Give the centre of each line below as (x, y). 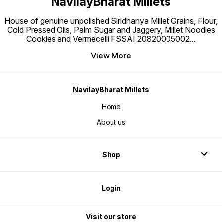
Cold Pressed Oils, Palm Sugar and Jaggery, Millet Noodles (111, 30)
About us (111, 122)
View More (111, 56)
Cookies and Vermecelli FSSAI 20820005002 (108, 39)
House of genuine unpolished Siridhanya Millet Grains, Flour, (111, 21)
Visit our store (111, 216)
